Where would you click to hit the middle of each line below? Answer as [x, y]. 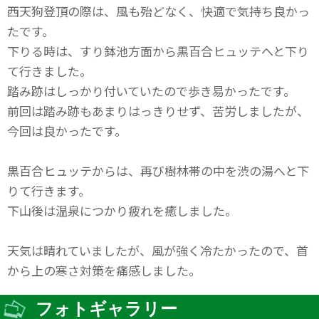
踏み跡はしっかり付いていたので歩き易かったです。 [151, 91]
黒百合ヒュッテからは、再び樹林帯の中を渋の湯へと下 [158, 171]
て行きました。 [49, 71]
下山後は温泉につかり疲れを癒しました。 [122, 210]
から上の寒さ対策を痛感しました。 [104, 270]
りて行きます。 [49, 190]
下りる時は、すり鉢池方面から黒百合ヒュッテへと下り [158, 51]
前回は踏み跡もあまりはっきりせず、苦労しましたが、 [158, 111]
